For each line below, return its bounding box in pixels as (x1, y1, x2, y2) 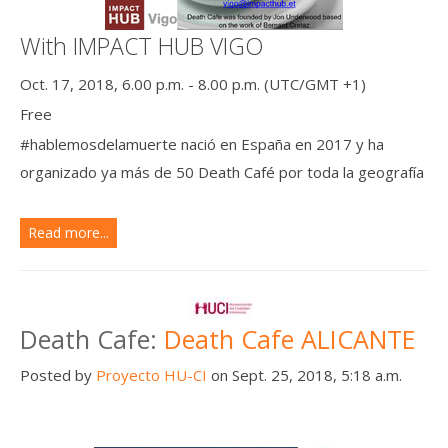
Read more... (28, 222, 109, 242)
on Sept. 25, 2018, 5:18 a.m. (207, 364, 402, 385)
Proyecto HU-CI (96, 364, 207, 385)
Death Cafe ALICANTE (164, 321, 416, 356)
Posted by (20, 364, 96, 385)
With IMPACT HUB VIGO (20, 29, 263, 62)
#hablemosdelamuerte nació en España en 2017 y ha (20, 133, 384, 154)
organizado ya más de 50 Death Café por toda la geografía (20, 161, 424, 182)
